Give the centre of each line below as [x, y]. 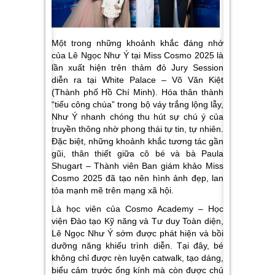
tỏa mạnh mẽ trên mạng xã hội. [113, 191]
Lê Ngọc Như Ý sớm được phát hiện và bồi [137, 234]
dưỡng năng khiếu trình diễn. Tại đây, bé [137, 246]
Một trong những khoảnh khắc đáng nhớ [137, 43]
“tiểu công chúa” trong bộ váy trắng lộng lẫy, [137, 105]
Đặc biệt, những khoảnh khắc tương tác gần [137, 141]
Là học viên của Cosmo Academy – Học [137, 209]
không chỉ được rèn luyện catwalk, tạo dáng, [137, 258]
